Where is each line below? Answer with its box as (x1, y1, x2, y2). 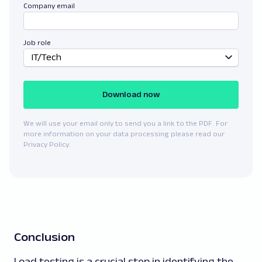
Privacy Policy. (23, 140, 70, 148)
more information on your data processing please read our (23, 129, 225, 137)
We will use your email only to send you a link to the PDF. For (23, 119, 227, 127)
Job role (23, 38, 51, 46)
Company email (23, 1, 75, 9)
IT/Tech (31, 52, 61, 63)
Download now (102, 89, 160, 99)
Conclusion (14, 230, 75, 243)
